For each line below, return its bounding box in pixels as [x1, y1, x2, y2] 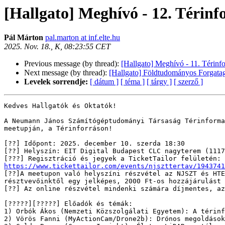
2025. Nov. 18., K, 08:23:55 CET [4, 42, 110, 51]
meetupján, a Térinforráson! [4, 125, 113, 133]
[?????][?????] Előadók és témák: [4, 200, 133, 208]
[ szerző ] [174, 77, 203, 86]
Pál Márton [4, 33, 45, 42]
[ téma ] [121, 77, 145, 86]
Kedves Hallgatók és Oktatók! [4, 102, 117, 110]
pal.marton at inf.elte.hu [45, 33, 120, 42]
